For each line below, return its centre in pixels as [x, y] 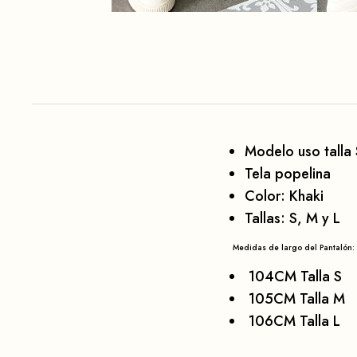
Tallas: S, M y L [292, 219]
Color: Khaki [284, 196]
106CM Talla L [292, 322]
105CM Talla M [295, 299]
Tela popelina [288, 174]
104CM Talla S [293, 277]
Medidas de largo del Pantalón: [294, 248]
